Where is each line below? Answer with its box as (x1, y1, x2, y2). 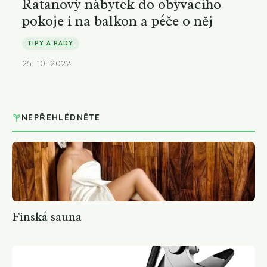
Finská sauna (12, 209, 82, 225)
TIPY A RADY (27, 39, 74, 48)
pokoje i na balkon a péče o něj (22, 12, 213, 30)
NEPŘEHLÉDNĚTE (21, 111, 101, 122)
